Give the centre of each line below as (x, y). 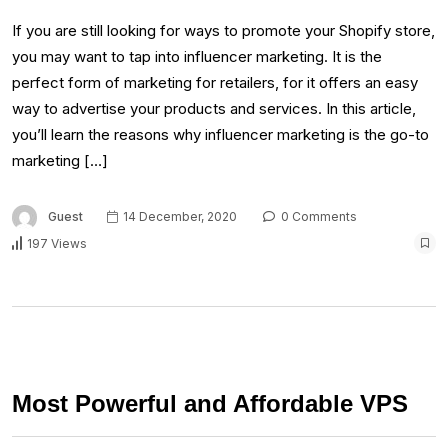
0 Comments (317, 217)
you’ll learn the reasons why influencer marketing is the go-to (220, 135)
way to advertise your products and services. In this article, (214, 109)
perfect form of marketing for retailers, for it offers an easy (215, 83)
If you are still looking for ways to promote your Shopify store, (223, 31)
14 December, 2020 (178, 217)
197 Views (57, 243)
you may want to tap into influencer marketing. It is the (197, 57)
